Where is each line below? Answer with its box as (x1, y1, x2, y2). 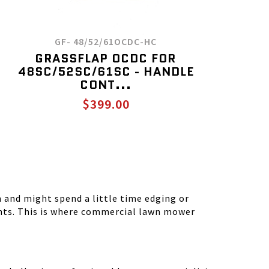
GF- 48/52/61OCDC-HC (55, 35, 157, 47)
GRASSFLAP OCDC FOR (35, 50, 176, 67)
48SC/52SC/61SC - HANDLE (17, 63, 194, 80)
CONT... (80, 76, 131, 93)
